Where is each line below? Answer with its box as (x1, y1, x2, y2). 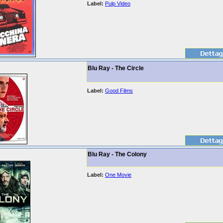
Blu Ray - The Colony (88, 151, 147, 158)
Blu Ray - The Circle (88, 65, 144, 72)
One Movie (105, 172, 131, 178)
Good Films (105, 88, 133, 94)
